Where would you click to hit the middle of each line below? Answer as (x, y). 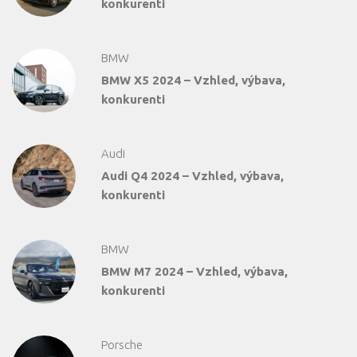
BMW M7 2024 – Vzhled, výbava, (194, 272)
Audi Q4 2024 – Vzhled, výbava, (192, 176)
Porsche (122, 345)
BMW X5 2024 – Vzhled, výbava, (193, 80)
